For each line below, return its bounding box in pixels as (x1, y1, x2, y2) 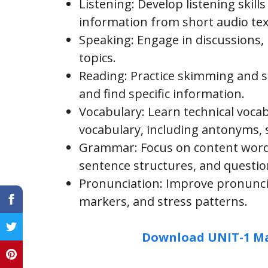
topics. (79, 49, 116, 66)
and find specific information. (79, 85, 245, 102)
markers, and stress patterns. (79, 193, 248, 209)
